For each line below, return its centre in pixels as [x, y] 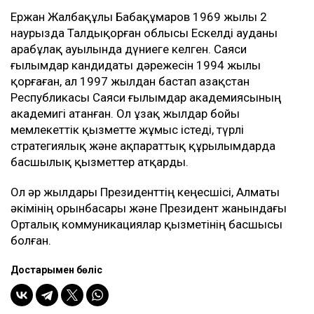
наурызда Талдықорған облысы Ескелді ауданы [144, 33]
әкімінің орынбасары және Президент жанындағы [149, 209]
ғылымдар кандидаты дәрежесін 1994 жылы [136, 66]
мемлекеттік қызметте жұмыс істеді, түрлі [127, 130]
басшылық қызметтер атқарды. [100, 162]
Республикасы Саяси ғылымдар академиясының [146, 98]
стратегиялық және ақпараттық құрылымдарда [143, 146]
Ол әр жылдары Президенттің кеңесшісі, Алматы [145, 192]
